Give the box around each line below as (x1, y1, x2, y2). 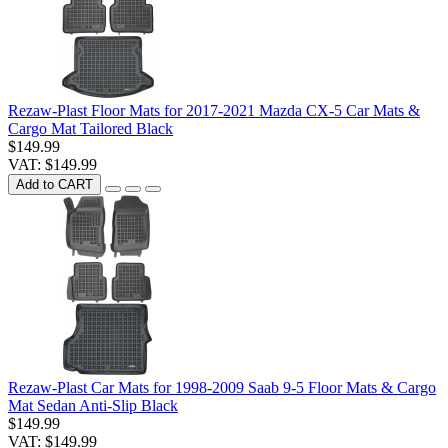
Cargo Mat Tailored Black (8, 119, 173, 137)
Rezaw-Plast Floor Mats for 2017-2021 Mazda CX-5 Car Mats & (8, 101, 420, 119)
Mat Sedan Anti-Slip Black (8, 396, 178, 414)
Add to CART (16, 176, 93, 192)
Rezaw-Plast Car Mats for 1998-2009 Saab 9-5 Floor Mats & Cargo (8, 378, 436, 396)
